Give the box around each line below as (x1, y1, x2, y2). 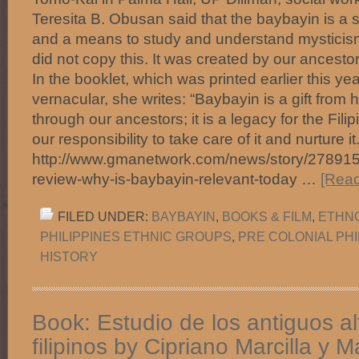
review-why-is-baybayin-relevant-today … (32, 170, 321, 188)
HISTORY (40, 249, 98, 264)
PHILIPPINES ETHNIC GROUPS (40, 229, 232, 244)
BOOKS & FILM (222, 209, 312, 224)
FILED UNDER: (58, 209, 151, 224)
